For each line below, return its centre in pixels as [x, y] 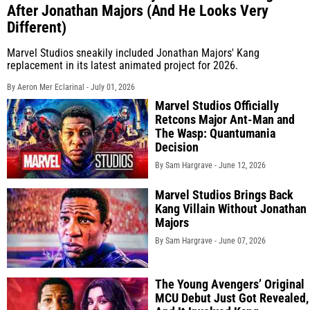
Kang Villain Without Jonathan [231, 209]
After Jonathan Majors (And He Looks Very [138, 11]
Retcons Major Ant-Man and [225, 119]
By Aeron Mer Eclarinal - [49, 87]
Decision [177, 147]
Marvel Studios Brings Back [224, 195]
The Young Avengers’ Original [230, 284]
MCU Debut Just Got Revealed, [232, 298]
